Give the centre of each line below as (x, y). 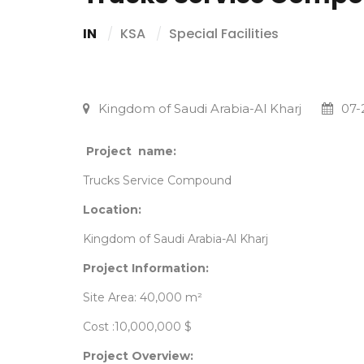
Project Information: (146, 268)
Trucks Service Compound (157, 180)
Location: (112, 210)
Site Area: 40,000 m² (143, 297)
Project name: (131, 151)
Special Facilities (224, 34)
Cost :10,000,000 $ (137, 327)
